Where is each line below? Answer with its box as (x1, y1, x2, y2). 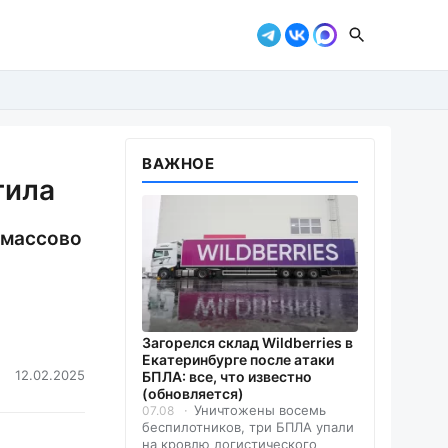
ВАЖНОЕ (142, 154, 215, 173)
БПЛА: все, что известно (142, 368, 312, 386)
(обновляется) (142, 385, 244, 403)
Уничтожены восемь (194, 402, 326, 419)
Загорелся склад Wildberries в (142, 334, 353, 352)
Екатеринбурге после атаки (142, 351, 334, 369)
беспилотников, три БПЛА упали (142, 419, 354, 436)
